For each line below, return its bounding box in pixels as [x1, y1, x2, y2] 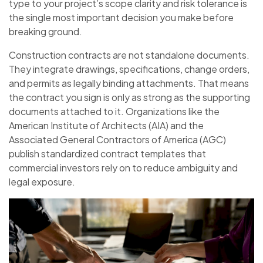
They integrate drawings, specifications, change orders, [9, 63, 249, 76]
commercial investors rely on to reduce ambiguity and [9, 161, 238, 174]
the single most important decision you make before [9, 11, 234, 24]
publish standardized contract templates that [9, 147, 206, 160]
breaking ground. [9, 25, 82, 38]
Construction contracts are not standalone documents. [9, 49, 249, 62]
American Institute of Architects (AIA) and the [9, 119, 204, 132]
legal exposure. [9, 176, 75, 188]
